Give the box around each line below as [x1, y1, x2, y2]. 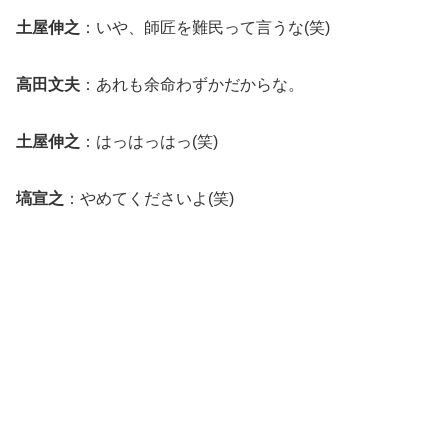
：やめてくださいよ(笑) [64, 189, 234, 207]
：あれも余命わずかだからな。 [80, 76, 304, 94]
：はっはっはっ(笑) [80, 133, 218, 151]
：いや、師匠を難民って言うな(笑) [80, 19, 330, 37]
